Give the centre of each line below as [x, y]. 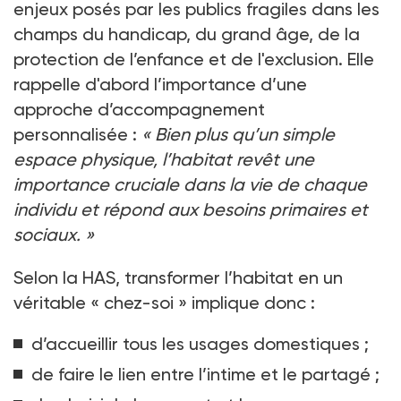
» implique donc [242, 303]
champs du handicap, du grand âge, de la [187, 34]
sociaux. [47, 235]
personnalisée [71, 135]
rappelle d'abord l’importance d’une [160, 85]
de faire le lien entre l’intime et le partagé [201, 375]
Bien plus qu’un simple [245, 135]
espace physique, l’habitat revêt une [164, 160]
